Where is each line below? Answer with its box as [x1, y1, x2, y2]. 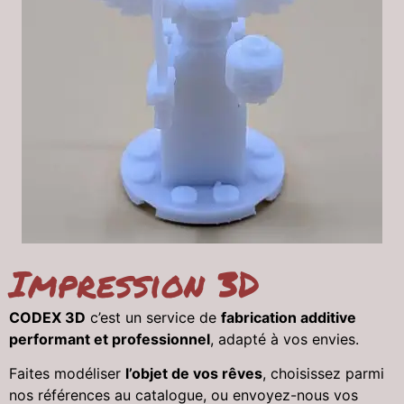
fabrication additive [221, 308, 356, 326]
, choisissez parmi [262, 363, 384, 382]
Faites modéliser [9, 363, 125, 382]
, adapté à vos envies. [210, 329, 363, 348]
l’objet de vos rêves [125, 363, 262, 382]
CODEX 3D [9, 308, 86, 326]
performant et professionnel [9, 329, 210, 348]
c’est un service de [86, 308, 221, 326]
